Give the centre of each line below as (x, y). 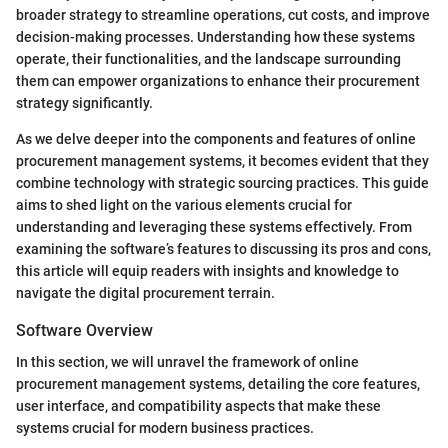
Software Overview (84, 330)
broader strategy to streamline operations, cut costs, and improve (223, 14)
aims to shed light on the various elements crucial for (184, 204)
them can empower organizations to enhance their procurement (218, 80)
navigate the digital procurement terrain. (145, 292)
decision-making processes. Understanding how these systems (215, 36)
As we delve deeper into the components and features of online (216, 138)
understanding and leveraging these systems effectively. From (214, 226)
